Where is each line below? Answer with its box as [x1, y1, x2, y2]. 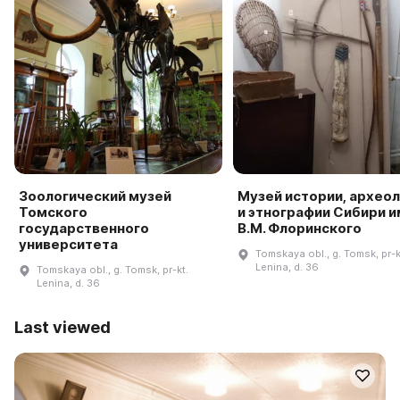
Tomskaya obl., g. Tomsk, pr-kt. [37, 263, 188, 277]
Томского [19, 204, 87, 221]
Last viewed [14, 318, 111, 337]
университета [19, 236, 118, 254]
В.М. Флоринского [237, 220, 362, 237]
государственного [19, 220, 149, 237]
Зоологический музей [19, 187, 171, 205]
